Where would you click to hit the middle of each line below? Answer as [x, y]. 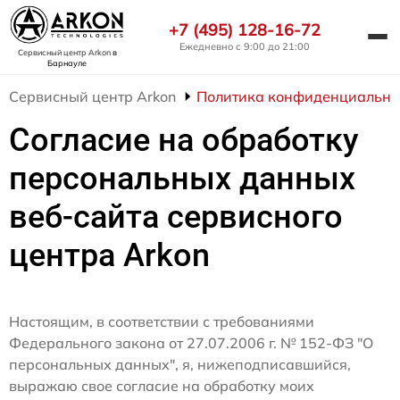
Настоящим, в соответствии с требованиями [162, 322]
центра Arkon [109, 256]
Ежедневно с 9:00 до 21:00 [245, 46]
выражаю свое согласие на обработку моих [162, 386]
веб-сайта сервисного [176, 217]
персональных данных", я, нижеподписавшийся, [180, 365]
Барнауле [67, 63]
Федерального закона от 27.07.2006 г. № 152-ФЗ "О [191, 343]
